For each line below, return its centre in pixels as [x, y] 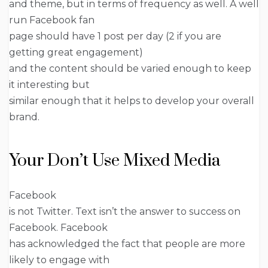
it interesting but [49, 84]
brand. [24, 117]
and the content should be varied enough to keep [130, 68]
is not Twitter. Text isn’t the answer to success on [125, 211]
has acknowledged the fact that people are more [127, 243]
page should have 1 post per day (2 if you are [115, 36]
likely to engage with [59, 260]
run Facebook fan [52, 20]
